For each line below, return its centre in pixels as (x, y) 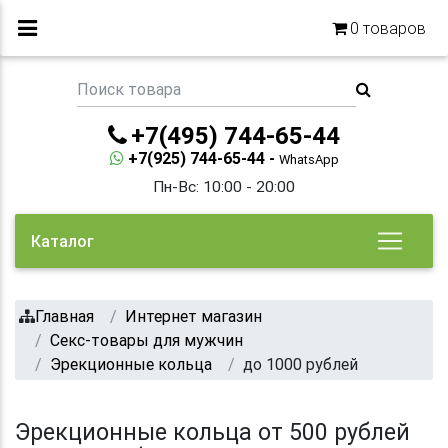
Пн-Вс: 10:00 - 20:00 (224, 186)
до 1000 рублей (300, 363)
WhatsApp (308, 159)
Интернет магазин (193, 315)
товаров (392, 28)
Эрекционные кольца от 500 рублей (212, 431)
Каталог (62, 240)
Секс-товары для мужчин (146, 339)
